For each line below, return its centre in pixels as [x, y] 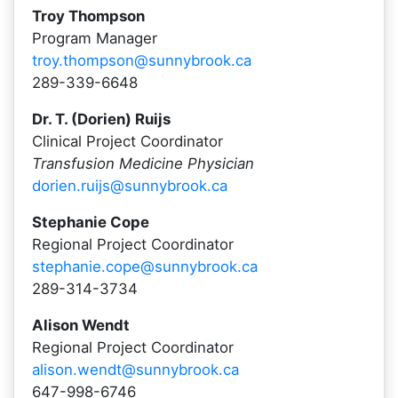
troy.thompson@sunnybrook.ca [142, 60]
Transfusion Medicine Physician [143, 163]
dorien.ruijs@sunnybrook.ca [130, 186]
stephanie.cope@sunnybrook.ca [145, 267]
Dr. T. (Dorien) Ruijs [101, 119]
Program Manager [95, 38]
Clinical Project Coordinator [127, 141]
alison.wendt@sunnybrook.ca [135, 370]
